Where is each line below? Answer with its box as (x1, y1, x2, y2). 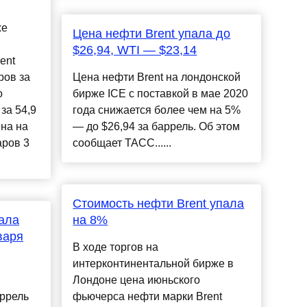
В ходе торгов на (73, 241, 159, 254)
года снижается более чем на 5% (73, 104, 241, 116)
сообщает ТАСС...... (73, 137, 172, 149)
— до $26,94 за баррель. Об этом (73, 121, 241, 133)
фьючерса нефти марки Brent (73, 291, 223, 303)
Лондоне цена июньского (73, 274, 201, 286)
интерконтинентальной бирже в (73, 258, 234, 270)
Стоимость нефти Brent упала (73, 197, 245, 211)
